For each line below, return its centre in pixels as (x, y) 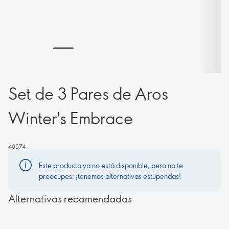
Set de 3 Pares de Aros (88, 93)
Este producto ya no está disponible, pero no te (111, 165)
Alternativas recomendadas (70, 198)
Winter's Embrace (71, 118)
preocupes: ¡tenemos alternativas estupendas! (110, 176)
